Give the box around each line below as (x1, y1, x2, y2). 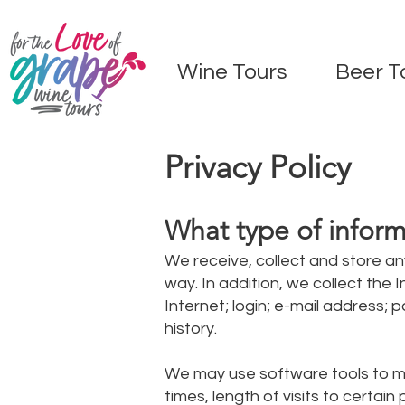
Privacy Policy (165, 147, 351, 186)
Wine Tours (176, 61, 287, 83)
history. (165, 320, 221, 337)
